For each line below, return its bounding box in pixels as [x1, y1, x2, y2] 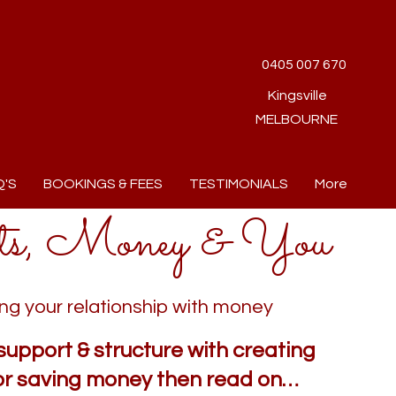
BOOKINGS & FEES [43, 177, 163, 191]
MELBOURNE [255, 112, 338, 126]
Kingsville [268, 88, 327, 103]
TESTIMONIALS [189, 177, 288, 191]
